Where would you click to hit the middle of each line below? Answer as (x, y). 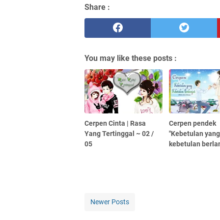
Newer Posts (110, 202)
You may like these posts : (131, 58)
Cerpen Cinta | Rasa (115, 123)
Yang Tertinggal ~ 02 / (119, 133)
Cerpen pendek (193, 123)
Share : (97, 7)
